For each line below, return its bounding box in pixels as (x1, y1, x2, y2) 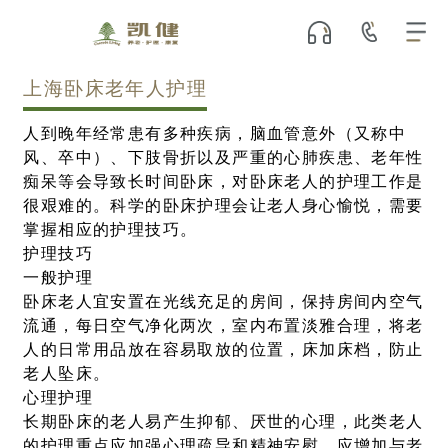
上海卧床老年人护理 (23, 81, 207, 100)
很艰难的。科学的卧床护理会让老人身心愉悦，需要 (23, 198, 424, 215)
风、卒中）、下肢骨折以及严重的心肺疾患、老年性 (23, 150, 424, 167)
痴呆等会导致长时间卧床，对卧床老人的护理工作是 (23, 174, 424, 191)
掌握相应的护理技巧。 (23, 222, 198, 239)
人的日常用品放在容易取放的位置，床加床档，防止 (23, 342, 424, 359)
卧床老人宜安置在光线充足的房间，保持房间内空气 (23, 294, 424, 311)
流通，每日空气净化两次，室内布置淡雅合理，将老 (23, 318, 424, 335)
